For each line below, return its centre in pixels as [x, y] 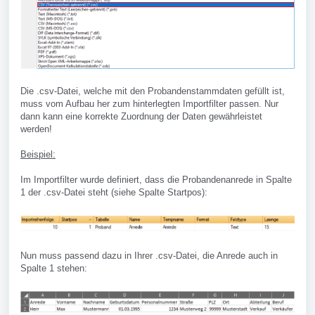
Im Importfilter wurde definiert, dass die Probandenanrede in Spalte [156, 180]
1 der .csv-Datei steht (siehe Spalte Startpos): [114, 193]
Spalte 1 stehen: [54, 269]
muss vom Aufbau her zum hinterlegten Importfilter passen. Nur [149, 104]
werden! [36, 129]
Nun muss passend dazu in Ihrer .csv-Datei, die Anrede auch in [149, 256]
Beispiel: [38, 155]
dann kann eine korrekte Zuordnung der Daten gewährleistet [141, 117]
